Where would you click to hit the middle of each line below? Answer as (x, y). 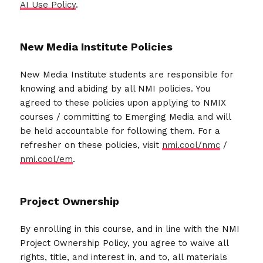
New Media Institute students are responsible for (127, 74)
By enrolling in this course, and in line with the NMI (130, 229)
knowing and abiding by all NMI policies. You (115, 88)
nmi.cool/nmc (191, 145)
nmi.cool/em (47, 159)
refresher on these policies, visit (91, 145)
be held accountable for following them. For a (120, 131)
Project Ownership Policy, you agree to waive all (124, 243)
